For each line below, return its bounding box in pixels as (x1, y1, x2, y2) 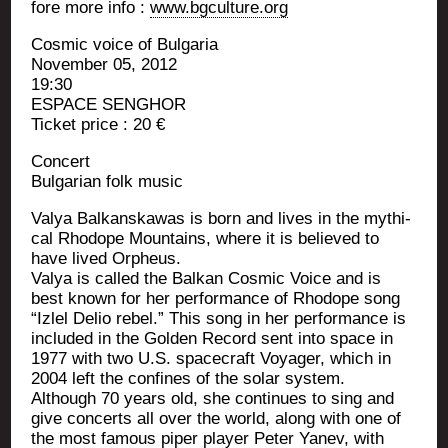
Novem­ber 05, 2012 (31, 54, 178, 74)
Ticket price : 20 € (31, 114, 166, 134)
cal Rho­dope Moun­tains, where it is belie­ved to (31, 228, 380, 248)
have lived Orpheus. (31, 248, 182, 268)
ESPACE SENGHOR (31, 94, 187, 114)
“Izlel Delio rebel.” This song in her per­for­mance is (31, 308, 407, 328)
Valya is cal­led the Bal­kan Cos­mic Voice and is (31, 268, 382, 288)
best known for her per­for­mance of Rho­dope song (31, 288, 401, 308)
